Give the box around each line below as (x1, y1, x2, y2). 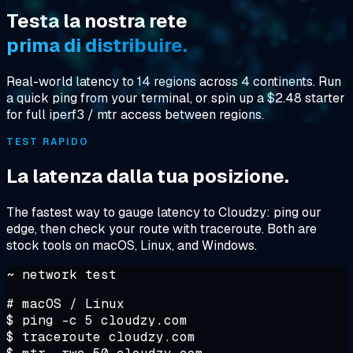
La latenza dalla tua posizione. (6, 163, 289, 188)
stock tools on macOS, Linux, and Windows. (6, 236, 257, 254)
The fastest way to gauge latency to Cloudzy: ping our (6, 203, 321, 221)
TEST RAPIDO (6, 135, 90, 148)
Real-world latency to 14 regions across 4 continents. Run (6, 72, 341, 90)
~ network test (6, 266, 117, 283)
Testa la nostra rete (6, 8, 188, 33)
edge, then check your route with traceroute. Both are (6, 220, 317, 237)
